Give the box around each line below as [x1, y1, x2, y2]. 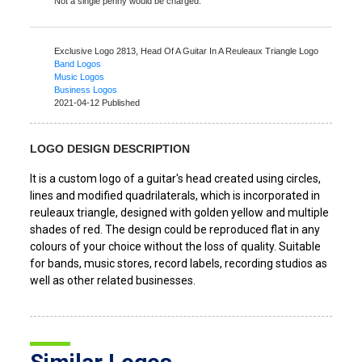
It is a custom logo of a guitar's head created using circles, [30, 172, 322, 186]
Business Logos [54, 85, 118, 95]
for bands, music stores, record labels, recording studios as [30, 257, 328, 271]
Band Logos [54, 59, 102, 69]
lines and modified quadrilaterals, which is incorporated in [30, 189, 321, 203]
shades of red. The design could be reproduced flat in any [30, 223, 321, 237]
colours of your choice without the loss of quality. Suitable [30, 240, 322, 254]
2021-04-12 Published [54, 98, 141, 108]
